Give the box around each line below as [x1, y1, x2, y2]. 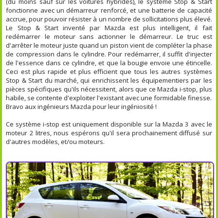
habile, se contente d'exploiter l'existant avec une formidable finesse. [6, 93, 212, 102]
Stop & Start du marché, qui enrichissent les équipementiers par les [6, 76, 212, 85]
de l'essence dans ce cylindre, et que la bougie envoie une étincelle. [6, 58, 212, 67]
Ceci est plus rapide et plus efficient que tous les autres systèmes [6, 67, 212, 76]
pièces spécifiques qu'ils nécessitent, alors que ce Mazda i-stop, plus [6, 85, 212, 93]
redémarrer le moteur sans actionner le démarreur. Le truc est [6, 32, 212, 41]
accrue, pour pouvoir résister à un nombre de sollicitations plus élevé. [6, 15, 212, 23]
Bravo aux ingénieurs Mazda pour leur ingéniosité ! [6, 102, 157, 111]
